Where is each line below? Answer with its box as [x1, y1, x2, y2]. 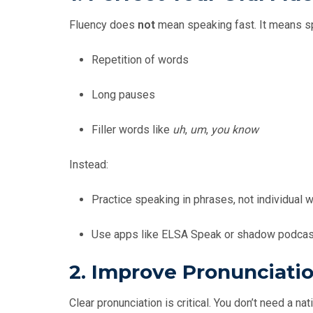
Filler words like [92, 123, 173, 137]
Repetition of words [92, 53, 189, 67]
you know [211, 123, 259, 137]
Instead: [69, 158, 108, 172]
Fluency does [69, 18, 138, 32]
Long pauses [92, 88, 155, 102]
